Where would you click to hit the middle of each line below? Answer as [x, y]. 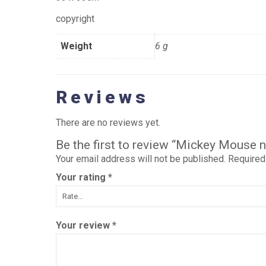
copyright [75, 19]
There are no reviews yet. [108, 122]
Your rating [82, 177]
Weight [76, 46]
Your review [84, 225]
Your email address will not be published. [140, 159]
